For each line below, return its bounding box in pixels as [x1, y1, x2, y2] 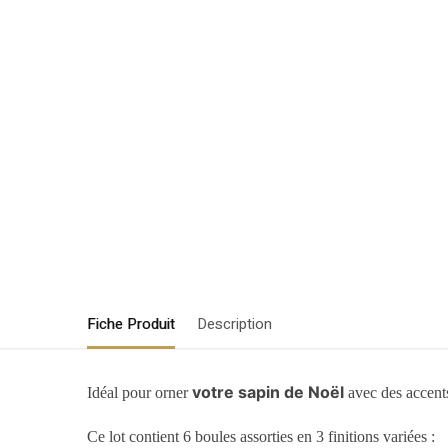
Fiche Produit [87, 312, 175, 335]
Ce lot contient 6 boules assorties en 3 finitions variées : [87, 428, 436, 446]
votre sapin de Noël [192, 381, 345, 402]
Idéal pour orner [87, 383, 193, 401]
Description [197, 312, 272, 335]
